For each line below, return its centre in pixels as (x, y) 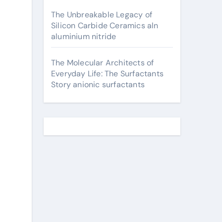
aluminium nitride (84, 36)
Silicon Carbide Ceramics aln (105, 26)
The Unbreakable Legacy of (102, 15)
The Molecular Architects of (103, 63)
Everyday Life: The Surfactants (107, 74)
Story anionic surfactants (98, 84)
